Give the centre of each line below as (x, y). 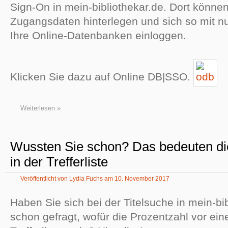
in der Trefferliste (59, 162)
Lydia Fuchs (86, 179)
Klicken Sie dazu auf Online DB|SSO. (102, 77)
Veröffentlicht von (45, 179)
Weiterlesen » (40, 108)
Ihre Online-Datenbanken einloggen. (98, 35)
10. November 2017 (142, 179)
